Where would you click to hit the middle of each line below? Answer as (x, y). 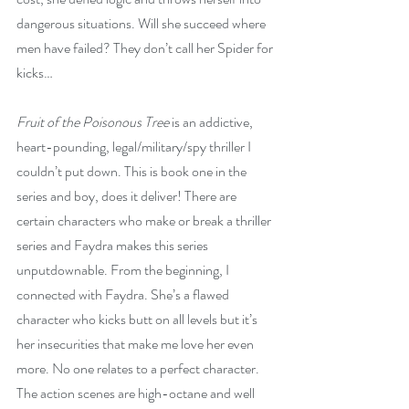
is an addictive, (212, 122)
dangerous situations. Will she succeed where (142, 23)
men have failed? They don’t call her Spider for (146, 48)
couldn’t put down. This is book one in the (133, 171)
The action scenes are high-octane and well (137, 393)
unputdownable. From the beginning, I (124, 270)
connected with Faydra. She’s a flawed (124, 294)
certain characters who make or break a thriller (145, 220)
